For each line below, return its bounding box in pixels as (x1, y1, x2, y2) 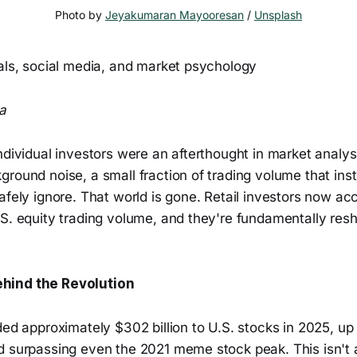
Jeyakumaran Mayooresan (105, 7, 244, 22)
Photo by (55, 7, 105, 22)
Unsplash (254, 7, 302, 22)
